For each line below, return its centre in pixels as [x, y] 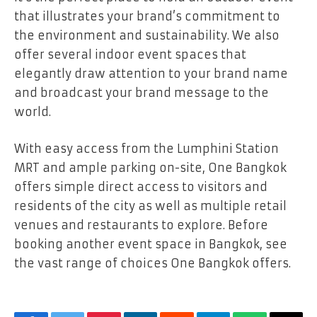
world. [33, 112]
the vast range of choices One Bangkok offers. [152, 263]
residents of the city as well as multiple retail [150, 206]
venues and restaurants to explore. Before [141, 225]
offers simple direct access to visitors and [141, 186]
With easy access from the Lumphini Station [146, 148]
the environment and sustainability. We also [147, 36]
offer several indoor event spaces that [130, 55]
